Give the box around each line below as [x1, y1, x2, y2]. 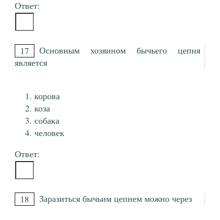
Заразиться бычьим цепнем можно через [39, 192, 192, 205]
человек [34, 127, 64, 139]
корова [34, 90, 60, 102]
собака [34, 114, 59, 127]
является [15, 56, 47, 69]
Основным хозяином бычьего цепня [39, 44, 200, 56]
